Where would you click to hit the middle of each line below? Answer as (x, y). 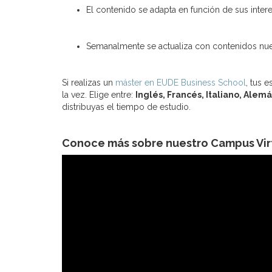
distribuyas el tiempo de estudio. (126, 107)
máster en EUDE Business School (181, 83)
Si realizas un (89, 83)
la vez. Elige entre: (99, 95)
